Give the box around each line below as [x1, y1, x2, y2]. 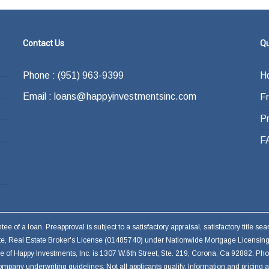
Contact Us [22, 38, 64, 48]
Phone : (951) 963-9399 [22, 70, 124, 80]
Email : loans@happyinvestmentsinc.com [22, 91, 196, 101]
